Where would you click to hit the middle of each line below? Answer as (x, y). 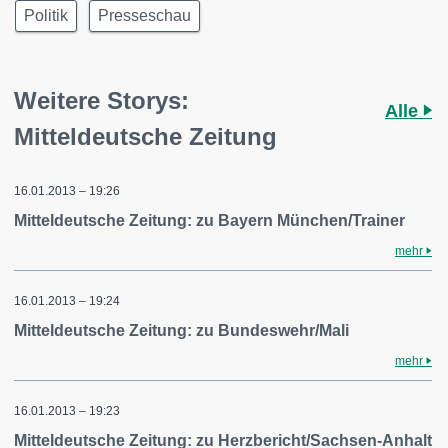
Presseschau (144, 15)
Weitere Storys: (101, 100)
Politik (46, 15)
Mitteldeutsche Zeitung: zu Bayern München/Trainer (209, 220)
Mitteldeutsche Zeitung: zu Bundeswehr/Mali (181, 330)
